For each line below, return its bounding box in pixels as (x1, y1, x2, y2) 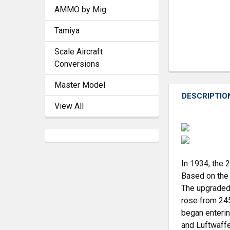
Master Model (54, 80, 105, 90)
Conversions (54, 59, 100, 69)
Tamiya (54, 25, 80, 35)
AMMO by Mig (54, 4, 106, 14)
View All (54, 101, 84, 111)
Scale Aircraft (54, 46, 103, 56)
